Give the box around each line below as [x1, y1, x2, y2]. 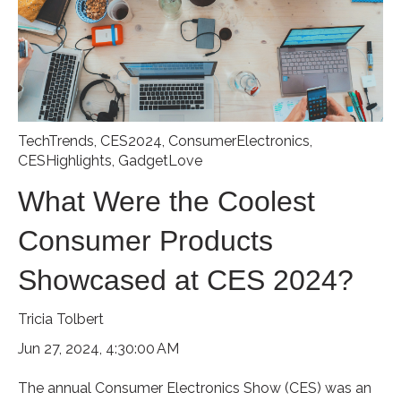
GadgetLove [118, 152, 202, 170]
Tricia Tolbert [18, 310, 104, 328]
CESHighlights [18, 152, 112, 170]
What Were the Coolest [18, 184, 315, 218]
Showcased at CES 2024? [18, 263, 354, 296]
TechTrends [18, 132, 94, 150]
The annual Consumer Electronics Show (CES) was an [18, 380, 371, 397]
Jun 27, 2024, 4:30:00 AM [18, 340, 179, 357]
